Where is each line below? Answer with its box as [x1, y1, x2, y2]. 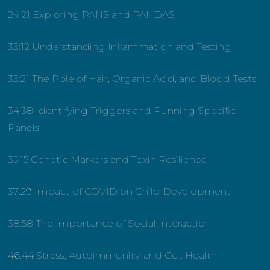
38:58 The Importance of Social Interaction [8, 218, 212, 230]
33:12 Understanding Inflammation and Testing [8, 41, 232, 53]
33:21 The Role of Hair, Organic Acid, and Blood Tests [8, 73, 257, 85]
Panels [8, 122, 40, 134]
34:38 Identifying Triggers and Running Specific [8, 105, 236, 117]
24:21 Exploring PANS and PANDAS [8, 9, 175, 21]
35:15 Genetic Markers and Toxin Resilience [8, 154, 207, 166]
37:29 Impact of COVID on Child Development [8, 186, 231, 198]
